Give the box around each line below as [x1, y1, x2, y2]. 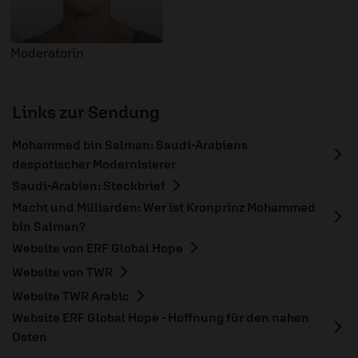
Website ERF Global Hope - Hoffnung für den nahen [12, 309, 309, 324]
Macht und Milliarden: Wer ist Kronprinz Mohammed [12, 199, 316, 214]
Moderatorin [10, 44, 84, 61]
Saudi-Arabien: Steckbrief [12, 177, 165, 193]
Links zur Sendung [12, 101, 160, 122]
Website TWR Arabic [12, 288, 129, 303]
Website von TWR [12, 264, 113, 279]
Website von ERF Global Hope [12, 240, 183, 255]
